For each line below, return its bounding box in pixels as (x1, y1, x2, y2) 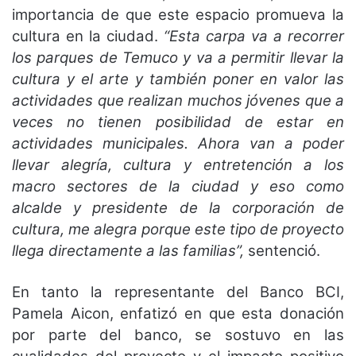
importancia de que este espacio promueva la (12, 5, 344, 24)
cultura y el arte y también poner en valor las (12, 69, 344, 88)
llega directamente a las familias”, (12, 241, 248, 260)
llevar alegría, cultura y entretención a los (12, 155, 344, 174)
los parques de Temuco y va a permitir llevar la (12, 48, 344, 67)
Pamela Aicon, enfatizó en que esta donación (12, 304, 344, 323)
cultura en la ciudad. (12, 26, 164, 45)
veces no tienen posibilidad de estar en (12, 112, 344, 131)
